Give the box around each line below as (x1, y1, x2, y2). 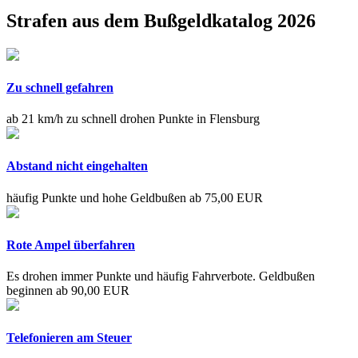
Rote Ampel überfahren (6, 237, 135, 252)
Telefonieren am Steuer (6, 331, 132, 345)
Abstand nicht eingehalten (6, 159, 148, 173)
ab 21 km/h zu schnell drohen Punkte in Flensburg (6, 112, 260, 126)
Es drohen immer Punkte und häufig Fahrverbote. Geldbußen (6, 269, 315, 284)
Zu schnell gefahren (6, 80, 113, 94)
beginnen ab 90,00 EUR (6, 284, 129, 298)
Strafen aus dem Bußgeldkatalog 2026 (6, 10, 316, 31)
